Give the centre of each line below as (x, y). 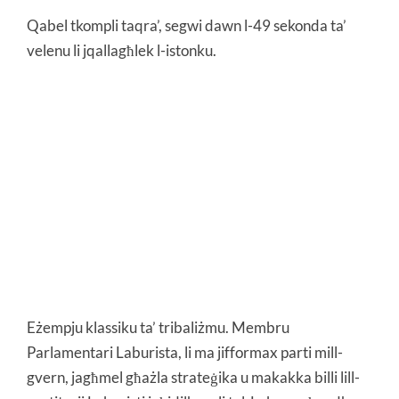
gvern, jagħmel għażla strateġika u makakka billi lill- (193, 378)
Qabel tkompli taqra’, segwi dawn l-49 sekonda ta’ (187, 25)
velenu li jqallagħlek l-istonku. (122, 50)
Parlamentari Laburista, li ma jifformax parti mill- (185, 353)
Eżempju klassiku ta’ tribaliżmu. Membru (158, 328)
